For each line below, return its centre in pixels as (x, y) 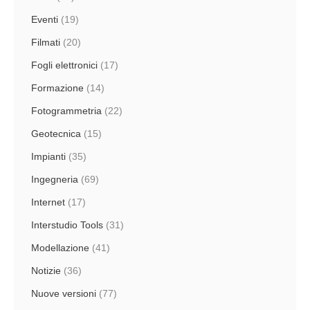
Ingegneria (55, 180)
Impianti (48, 157)
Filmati (46, 43)
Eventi (45, 20)
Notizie (46, 271)
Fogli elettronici (64, 65)
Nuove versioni (64, 294)
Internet (48, 202)
